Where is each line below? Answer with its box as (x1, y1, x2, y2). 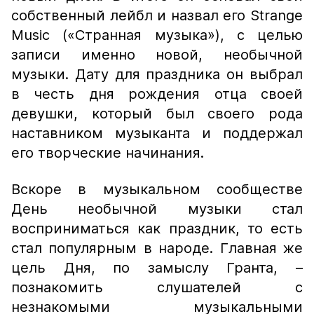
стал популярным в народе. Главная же (11, 240, 303, 257)
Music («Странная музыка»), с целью (11, 27, 303, 43)
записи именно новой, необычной (11, 46, 303, 63)
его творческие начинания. (11, 144, 204, 161)
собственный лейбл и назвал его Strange (11, 7, 303, 24)
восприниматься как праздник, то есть (11, 220, 303, 237)
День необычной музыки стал (11, 200, 303, 217)
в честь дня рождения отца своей (11, 86, 303, 102)
